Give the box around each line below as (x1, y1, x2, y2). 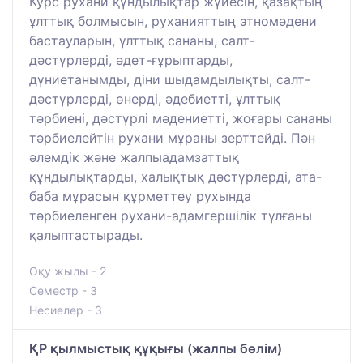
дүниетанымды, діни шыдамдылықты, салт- (29, 70, 310, 88)
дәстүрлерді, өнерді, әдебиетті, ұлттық (29, 90, 280, 107)
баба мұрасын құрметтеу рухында (29, 187, 251, 204)
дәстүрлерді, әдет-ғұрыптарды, (29, 51, 233, 68)
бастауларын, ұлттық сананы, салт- (29, 32, 255, 49)
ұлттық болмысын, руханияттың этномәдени (29, 12, 317, 29)
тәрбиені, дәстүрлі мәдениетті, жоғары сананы (29, 109, 332, 126)
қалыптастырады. (29, 226, 143, 243)
